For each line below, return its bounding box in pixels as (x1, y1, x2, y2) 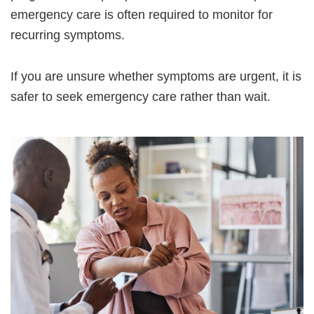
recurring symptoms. (11, 28, 125, 43)
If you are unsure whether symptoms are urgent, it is (11, 69, 301, 84)
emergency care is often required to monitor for (11, 8, 273, 22)
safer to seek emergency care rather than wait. (11, 90, 271, 104)
